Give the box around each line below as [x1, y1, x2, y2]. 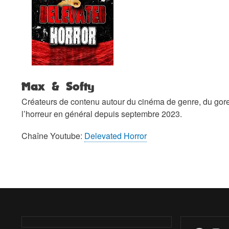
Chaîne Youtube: [21, 130, 84, 142]
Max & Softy [21, 79, 95, 93]
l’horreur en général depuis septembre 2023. [21, 107, 182, 120]
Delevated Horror [84, 130, 147, 142]
